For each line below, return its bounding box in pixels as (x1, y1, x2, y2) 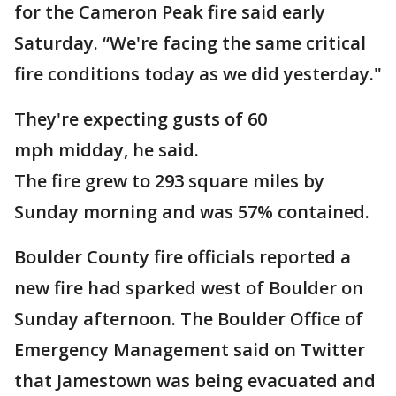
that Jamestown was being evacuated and (14, 369, 376, 392)
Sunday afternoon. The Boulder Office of (14, 307, 363, 331)
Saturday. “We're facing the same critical (14, 31, 366, 55)
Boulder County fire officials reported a (14, 245, 351, 269)
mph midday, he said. (14, 138, 199, 162)
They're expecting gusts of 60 (14, 107, 267, 131)
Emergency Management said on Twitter (14, 338, 365, 362)
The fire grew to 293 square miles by (14, 169, 324, 193)
